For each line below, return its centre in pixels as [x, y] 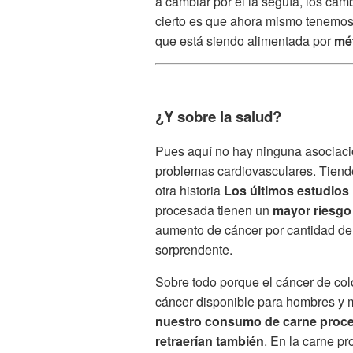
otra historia [190, 190]
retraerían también [210, 340]
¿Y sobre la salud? [218, 116]
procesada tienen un [214, 210]
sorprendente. [194, 249]
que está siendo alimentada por [245, 40]
